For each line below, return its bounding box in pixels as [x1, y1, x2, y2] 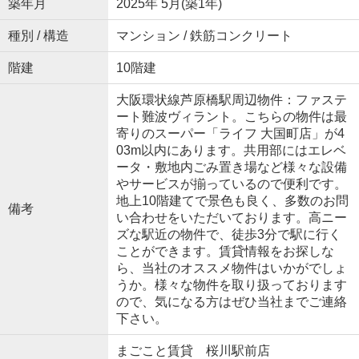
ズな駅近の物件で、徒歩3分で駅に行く [115, 228, 341, 242]
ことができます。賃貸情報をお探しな [115, 244, 334, 259]
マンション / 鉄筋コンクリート [115, 29, 292, 43]
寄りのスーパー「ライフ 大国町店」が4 [115, 127, 345, 141]
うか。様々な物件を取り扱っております [115, 278, 347, 292]
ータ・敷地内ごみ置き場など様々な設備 [115, 160, 347, 175]
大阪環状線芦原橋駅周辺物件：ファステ [115, 93, 347, 107]
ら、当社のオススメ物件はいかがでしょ [115, 261, 347, 276]
